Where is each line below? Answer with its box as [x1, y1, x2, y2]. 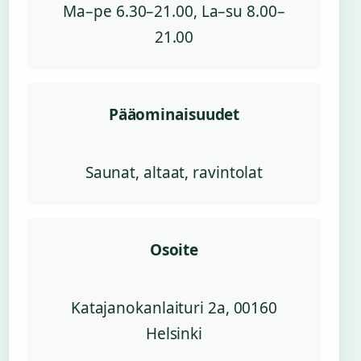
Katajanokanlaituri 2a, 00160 [70, 297, 278, 319]
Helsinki [145, 323, 203, 345]
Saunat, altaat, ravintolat [85, 162, 263, 184]
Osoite [149, 239, 199, 261]
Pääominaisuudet [108, 104, 240, 126]
